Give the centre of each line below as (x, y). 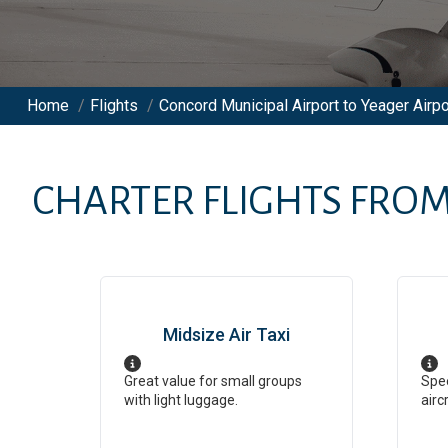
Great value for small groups (213, 381)
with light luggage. (181, 400)
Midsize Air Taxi (226, 334)
